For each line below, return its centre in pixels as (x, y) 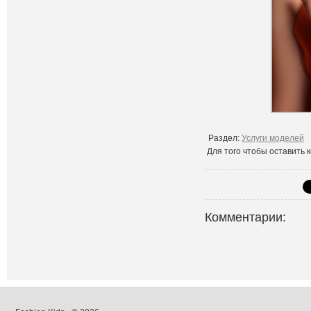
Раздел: (225, 138)
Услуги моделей (273, 138)
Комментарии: (245, 217)
